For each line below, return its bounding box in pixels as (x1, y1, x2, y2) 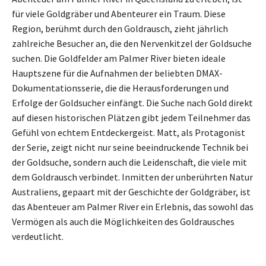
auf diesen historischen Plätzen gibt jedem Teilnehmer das (12, 112, 251, 124)
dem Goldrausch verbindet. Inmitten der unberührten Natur (12, 171, 253, 183)
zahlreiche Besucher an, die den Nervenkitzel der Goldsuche (12, 37, 252, 50)
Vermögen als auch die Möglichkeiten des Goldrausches (12, 216, 235, 228)
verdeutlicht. (12, 230, 64, 243)
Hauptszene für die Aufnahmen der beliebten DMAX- (12, 67, 223, 80)
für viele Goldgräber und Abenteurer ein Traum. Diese (12, 8, 226, 20)
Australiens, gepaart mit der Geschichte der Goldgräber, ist (12, 186, 251, 198)
